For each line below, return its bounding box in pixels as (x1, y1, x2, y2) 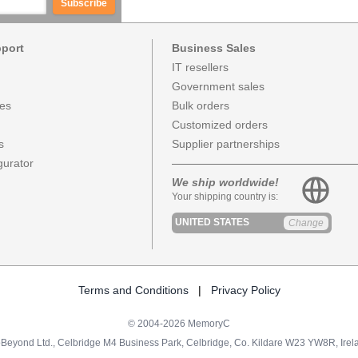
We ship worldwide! (172, 176, 280, 189)
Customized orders (172, 118, 268, 132)
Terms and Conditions (78, 284, 189, 297)
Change (288, 217, 324, 229)
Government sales (172, 80, 265, 93)
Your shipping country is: (172, 191, 279, 203)
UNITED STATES (175, 217, 250, 229)
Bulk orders (172, 99, 230, 113)
